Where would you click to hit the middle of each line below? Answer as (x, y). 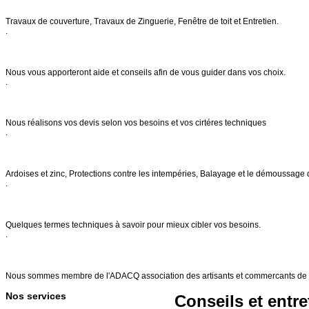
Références (29, 256)
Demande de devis (42, 102)
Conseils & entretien (46, 51)
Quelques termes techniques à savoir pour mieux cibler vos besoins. (133, 225)
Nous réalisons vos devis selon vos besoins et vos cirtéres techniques (136, 123)
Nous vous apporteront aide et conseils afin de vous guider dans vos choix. (146, 72)
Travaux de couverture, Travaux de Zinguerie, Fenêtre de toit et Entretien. (142, 21)
